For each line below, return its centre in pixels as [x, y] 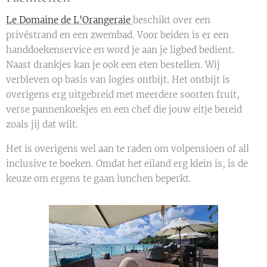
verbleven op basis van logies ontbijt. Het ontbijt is [118, 79]
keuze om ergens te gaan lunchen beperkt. [99, 178]
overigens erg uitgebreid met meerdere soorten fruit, [123, 94]
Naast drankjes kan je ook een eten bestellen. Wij [113, 64]
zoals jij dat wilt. [42, 124]
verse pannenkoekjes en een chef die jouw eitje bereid [124, 109]
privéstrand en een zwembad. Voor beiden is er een [117, 35]
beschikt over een [172, 20]
